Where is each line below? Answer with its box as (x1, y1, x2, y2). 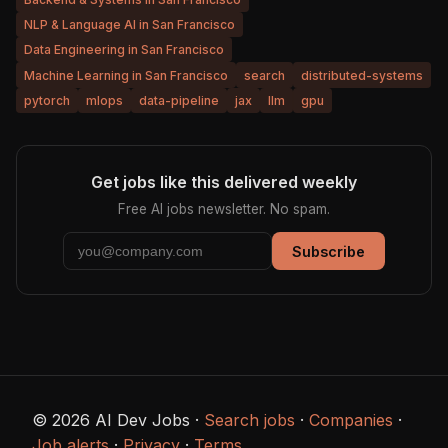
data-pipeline (139, 93, 219, 109)
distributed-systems (301, 67, 423, 83)
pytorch (24, 93, 70, 109)
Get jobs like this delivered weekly (91, 172, 357, 193)
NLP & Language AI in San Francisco (24, 16, 235, 32)
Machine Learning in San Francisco (24, 67, 228, 83)
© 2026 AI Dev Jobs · (32, 410, 204, 431)
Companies (309, 410, 393, 431)
